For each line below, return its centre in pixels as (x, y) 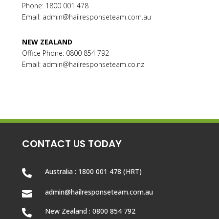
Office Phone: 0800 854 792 (65, 53)
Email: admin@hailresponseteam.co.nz (83, 64)
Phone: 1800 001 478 (55, 6)
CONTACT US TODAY (72, 144)
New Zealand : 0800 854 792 (90, 211)
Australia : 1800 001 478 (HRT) (93, 171)
